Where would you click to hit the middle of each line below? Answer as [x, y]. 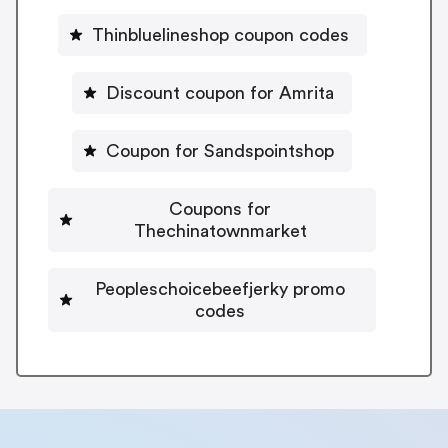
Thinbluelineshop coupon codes [220, 34]
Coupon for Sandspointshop [220, 150]
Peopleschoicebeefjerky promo [220, 288]
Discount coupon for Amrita [220, 92]
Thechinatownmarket [220, 230]
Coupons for [220, 208]
